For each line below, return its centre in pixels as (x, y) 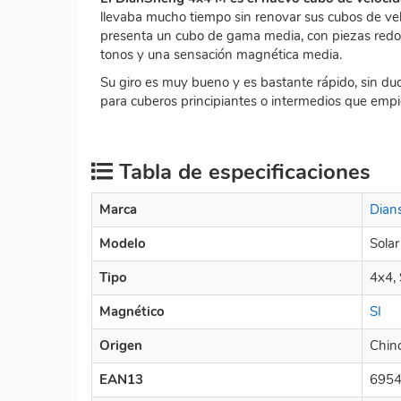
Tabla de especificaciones (242, 171)
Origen (121, 345)
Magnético (132, 311)
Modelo (123, 243)
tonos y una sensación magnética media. (221, 54)
